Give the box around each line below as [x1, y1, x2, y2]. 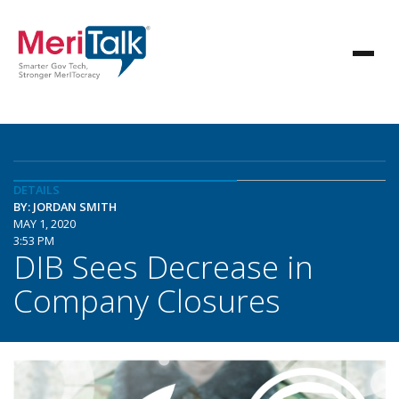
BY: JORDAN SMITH [13, 199, 117, 215]
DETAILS [13, 182, 60, 198]
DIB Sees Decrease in [13, 245, 313, 288]
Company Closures [13, 279, 281, 322]
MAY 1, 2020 [13, 216, 76, 232]
